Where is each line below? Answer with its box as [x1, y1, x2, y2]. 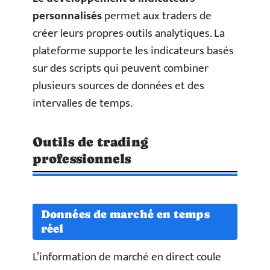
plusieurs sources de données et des [33, 76, 204, 95]
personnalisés [33, 6, 102, 25]
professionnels [33, 151, 131, 166]
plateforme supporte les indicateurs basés [33, 41, 234, 60]
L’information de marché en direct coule [33, 247, 221, 266]
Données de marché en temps [41, 207, 210, 221]
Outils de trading [33, 134, 148, 149]
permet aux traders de [102, 6, 212, 25]
